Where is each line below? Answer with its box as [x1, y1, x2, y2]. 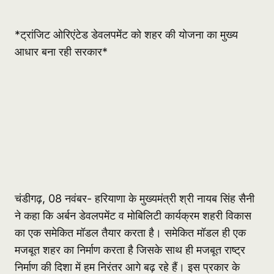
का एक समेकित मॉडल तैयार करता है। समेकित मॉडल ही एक [15, 226, 246, 240]
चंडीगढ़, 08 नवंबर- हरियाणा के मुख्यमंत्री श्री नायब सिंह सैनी [15, 192, 254, 206]
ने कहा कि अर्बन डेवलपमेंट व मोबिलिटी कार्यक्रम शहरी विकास [15, 209, 251, 223]
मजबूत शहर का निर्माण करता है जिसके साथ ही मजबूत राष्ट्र [15, 243, 245, 257]
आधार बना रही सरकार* [15, 45, 108, 59]
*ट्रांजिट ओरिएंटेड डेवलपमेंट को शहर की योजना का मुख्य [15, 28, 238, 42]
